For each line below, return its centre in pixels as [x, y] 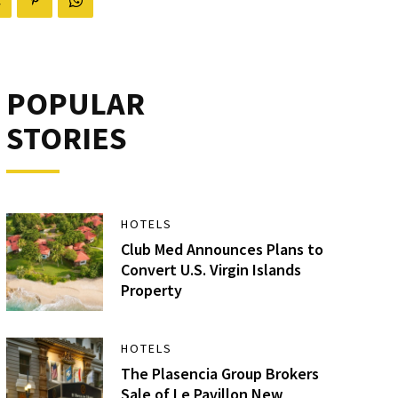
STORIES [66, 138]
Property [152, 290]
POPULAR [75, 103]
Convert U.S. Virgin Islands [211, 270]
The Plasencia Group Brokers [220, 373]
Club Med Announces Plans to [223, 249]
